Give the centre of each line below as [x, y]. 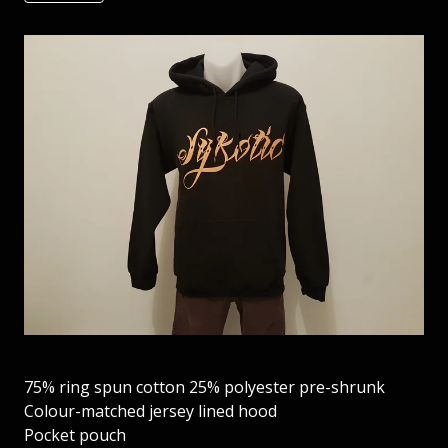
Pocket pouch [75, 435]
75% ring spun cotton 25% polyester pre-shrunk [204, 387]
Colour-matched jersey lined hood [150, 411]
